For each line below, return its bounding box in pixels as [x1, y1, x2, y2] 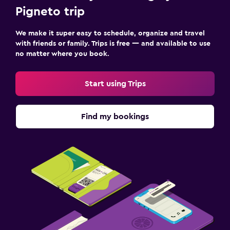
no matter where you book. [15, 50, 109, 57]
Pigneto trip [15, 6, 85, 18]
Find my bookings [81, 112, 149, 121]
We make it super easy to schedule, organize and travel [15, 30, 205, 37]
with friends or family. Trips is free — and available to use [15, 40, 210, 47]
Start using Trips [84, 80, 146, 88]
